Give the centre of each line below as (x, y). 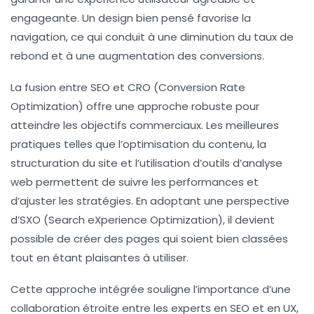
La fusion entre (50, 88)
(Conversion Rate (198, 88)
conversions (231, 56)
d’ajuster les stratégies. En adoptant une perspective (150, 201)
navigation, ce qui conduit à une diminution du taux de (152, 37)
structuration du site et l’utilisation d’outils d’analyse (146, 163)
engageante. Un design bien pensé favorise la (131, 18)
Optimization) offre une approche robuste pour (135, 107)
